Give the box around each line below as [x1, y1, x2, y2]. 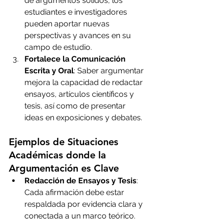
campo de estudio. [24, 43, 92, 52]
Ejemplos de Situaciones [9, 136, 121, 148]
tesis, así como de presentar [24, 101, 128, 111]
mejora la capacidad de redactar [24, 78, 145, 88]
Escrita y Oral [24, 66, 74, 76]
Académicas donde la [9, 149, 109, 161]
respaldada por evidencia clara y [24, 199, 145, 209]
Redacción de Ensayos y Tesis [24, 176, 136, 186]
